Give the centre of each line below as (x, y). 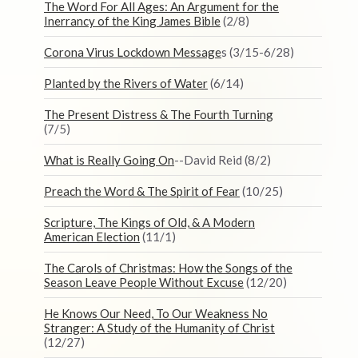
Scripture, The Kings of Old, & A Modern (149, 222)
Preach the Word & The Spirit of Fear (142, 191)
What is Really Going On (109, 160)
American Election (92, 237)
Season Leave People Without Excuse (144, 282)
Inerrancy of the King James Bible (132, 21)
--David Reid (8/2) (223, 160)
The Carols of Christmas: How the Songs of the (168, 268)
